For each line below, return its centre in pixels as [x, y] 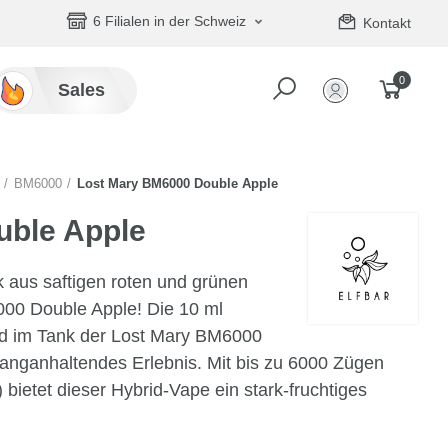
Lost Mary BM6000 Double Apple [177, 183]
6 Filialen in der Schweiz [169, 20]
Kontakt [387, 23]
